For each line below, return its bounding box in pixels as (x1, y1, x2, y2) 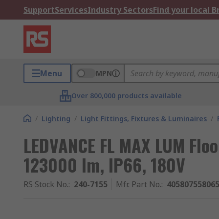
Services (55, 4, 88, 15)
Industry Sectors (88, 4, 153, 15)
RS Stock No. (23, 179, 68, 190)
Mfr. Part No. (116, 179, 161, 190)
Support (23, 4, 55, 15)
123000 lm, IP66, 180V (23, 152, 185, 177)
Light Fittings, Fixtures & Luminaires (81, 114, 207, 123)
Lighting (42, 114, 70, 123)
